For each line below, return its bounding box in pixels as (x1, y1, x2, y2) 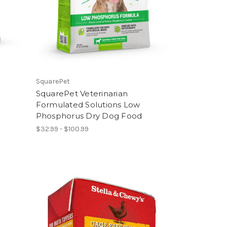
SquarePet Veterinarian (35, 88, 128, 98)
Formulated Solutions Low (35, 99, 140, 109)
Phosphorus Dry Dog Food (35, 110, 142, 121)
